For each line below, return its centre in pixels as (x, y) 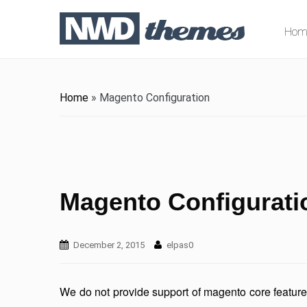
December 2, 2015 (109, 245)
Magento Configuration (155, 98)
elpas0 (180, 245)
